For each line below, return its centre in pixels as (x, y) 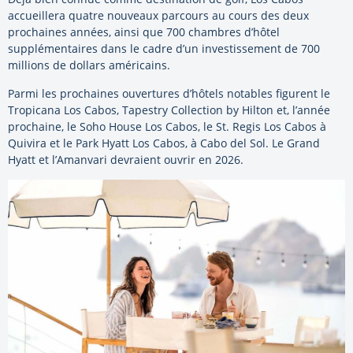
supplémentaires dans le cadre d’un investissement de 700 (164, 49)
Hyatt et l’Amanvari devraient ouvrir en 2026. (126, 160)
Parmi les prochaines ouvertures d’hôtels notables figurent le (169, 94)
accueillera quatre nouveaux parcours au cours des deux (158, 16)
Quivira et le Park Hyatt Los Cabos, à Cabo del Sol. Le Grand (164, 143)
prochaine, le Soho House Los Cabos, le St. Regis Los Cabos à (167, 127)
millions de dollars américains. (89, 65)
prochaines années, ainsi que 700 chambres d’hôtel (144, 32)
